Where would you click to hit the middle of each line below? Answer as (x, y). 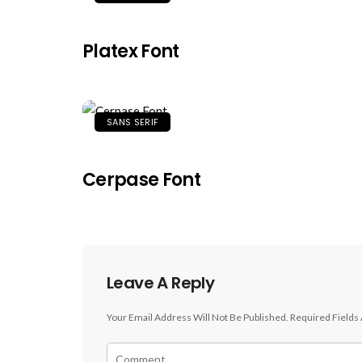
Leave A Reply (161, 283)
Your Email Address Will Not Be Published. (198, 318)
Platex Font (131, 52)
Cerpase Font (142, 180)
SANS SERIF (133, 122)
